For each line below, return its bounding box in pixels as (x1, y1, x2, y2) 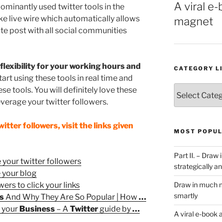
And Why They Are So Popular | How (4, 192, 139, 202)
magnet (173, 15, 213, 28)
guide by (98, 204, 132, 214)
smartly (173, 191, 198, 200)
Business (19, 204, 55, 214)
